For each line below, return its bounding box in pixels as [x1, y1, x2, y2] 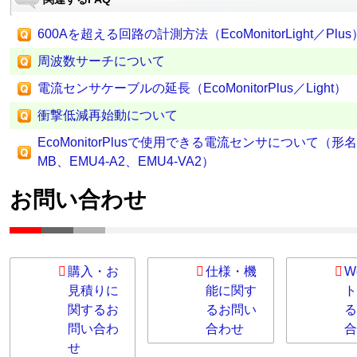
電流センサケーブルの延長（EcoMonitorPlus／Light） [37, 81, 347, 95]
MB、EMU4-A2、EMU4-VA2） [37, 155, 214, 168]
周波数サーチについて [37, 54, 165, 68]
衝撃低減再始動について [37, 108, 178, 122]
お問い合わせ [9, 187, 147, 212]
